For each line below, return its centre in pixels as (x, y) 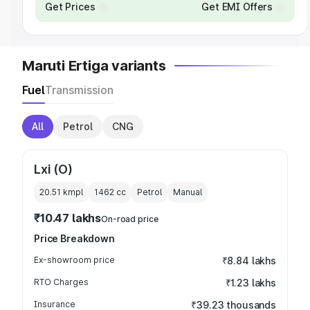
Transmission (79, 90)
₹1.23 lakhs (250, 283)
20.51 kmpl (61, 192)
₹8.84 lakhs (249, 261)
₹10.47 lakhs (68, 218)
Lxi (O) (53, 169)
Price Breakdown (74, 238)
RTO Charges (61, 282)
